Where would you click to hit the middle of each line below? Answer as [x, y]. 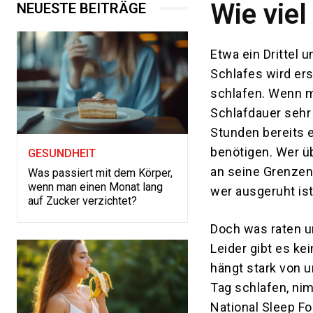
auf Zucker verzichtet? [82, 201]
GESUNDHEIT [62, 154]
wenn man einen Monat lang [95, 187]
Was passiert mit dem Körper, [100, 173]
